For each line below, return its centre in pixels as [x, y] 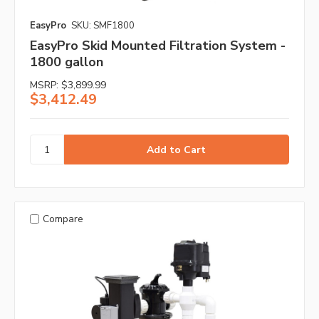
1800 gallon [67, 62]
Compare [63, 219]
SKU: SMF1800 [103, 26]
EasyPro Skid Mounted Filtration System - [158, 46]
